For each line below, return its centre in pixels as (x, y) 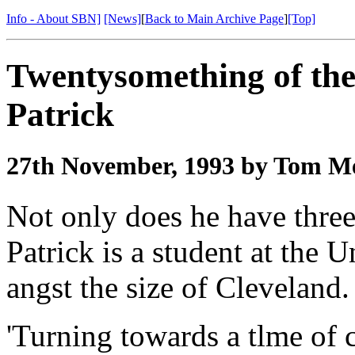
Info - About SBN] (53, 18)
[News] (122, 18)
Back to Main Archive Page (214, 18)
